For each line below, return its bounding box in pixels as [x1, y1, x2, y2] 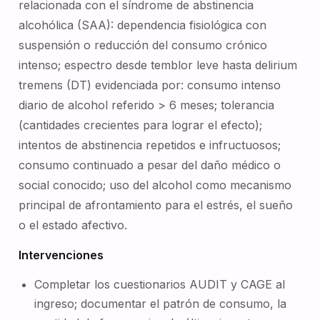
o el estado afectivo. [19, 218, 127, 232]
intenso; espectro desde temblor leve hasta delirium [19, 58, 297, 72]
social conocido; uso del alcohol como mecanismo [19, 178, 291, 192]
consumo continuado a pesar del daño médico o [19, 158, 281, 172]
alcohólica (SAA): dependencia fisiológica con [19, 18, 266, 32]
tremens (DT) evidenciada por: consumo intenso [19, 78, 281, 92]
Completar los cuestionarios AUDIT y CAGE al [34, 277, 286, 291]
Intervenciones [19, 248, 104, 262]
